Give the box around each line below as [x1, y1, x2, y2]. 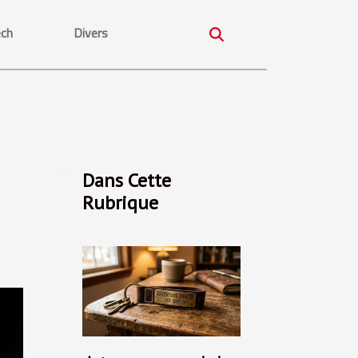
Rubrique [82, 190, 158, 215]
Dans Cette [82, 168, 171, 193]
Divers [74, 23, 108, 42]
